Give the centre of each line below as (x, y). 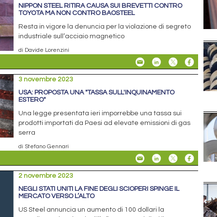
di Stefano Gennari (44, 146)
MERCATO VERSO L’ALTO (57, 196)
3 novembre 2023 (46, 79)
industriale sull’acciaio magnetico (72, 36)
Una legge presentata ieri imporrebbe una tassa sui (100, 113)
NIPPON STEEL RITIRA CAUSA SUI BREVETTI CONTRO (101, 6)
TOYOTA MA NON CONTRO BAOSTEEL (77, 13)
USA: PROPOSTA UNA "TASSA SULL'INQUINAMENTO (97, 92)
